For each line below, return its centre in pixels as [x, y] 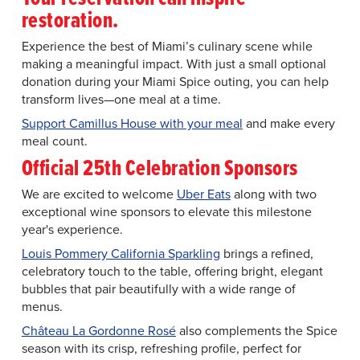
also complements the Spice [256, 331]
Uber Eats [203, 194]
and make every [288, 123]
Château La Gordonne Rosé [98, 331]
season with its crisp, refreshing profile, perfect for [161, 348]
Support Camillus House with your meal [132, 123]
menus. [43, 307]
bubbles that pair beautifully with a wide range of [158, 289]
